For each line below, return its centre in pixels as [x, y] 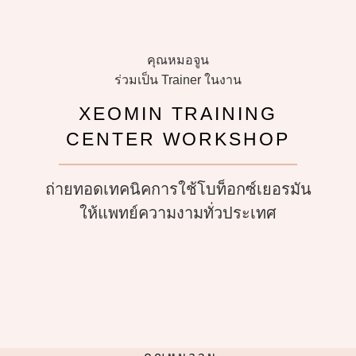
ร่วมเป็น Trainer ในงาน [178, 80]
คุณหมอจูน [178, 60]
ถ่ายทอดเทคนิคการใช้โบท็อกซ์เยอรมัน [178, 190]
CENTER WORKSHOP [178, 139]
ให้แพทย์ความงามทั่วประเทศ [178, 213]
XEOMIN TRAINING [178, 114]
